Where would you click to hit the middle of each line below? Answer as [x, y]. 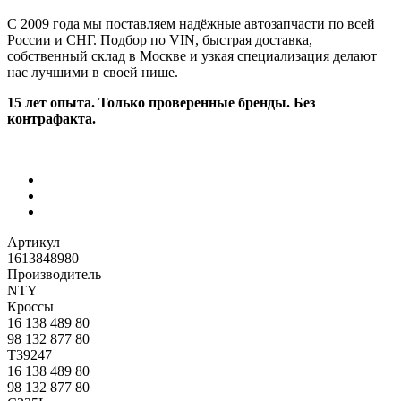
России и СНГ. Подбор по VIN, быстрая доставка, [160, 40]
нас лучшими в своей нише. [93, 73]
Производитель [54, 275]
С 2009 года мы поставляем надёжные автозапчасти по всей [191, 24]
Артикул [34, 243]
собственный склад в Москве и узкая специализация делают [192, 56]
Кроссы [30, 307]
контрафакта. [51, 119]
